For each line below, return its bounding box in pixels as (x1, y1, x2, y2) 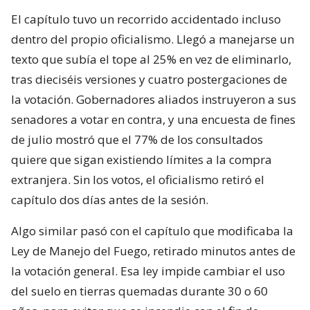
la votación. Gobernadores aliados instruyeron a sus (11, 91, 296, 108)
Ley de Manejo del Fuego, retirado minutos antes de (11, 243, 295, 259)
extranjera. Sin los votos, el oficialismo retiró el (11, 172, 264, 188)
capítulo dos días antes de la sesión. (11, 192, 208, 208)
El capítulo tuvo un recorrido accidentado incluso (11, 11, 281, 28)
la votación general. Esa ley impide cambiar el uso (11, 263, 285, 280)
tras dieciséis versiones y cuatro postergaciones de (11, 71, 287, 88)
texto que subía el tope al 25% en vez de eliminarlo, (11, 51, 291, 68)
